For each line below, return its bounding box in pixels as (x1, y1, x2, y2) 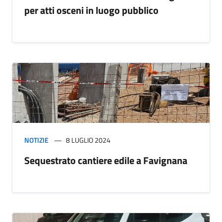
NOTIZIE (24, 135, 49, 146)
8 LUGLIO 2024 (66, 135, 111, 146)
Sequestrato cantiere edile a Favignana (24, 153, 187, 168)
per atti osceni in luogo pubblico (24, 2, 159, 18)
